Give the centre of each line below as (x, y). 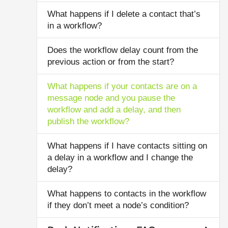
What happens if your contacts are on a (122, 86)
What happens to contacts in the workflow (127, 194)
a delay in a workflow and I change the (120, 158)
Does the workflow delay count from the (123, 50)
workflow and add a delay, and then (114, 110)
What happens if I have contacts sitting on (127, 146)
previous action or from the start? (111, 62)
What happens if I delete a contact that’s (124, 14)
